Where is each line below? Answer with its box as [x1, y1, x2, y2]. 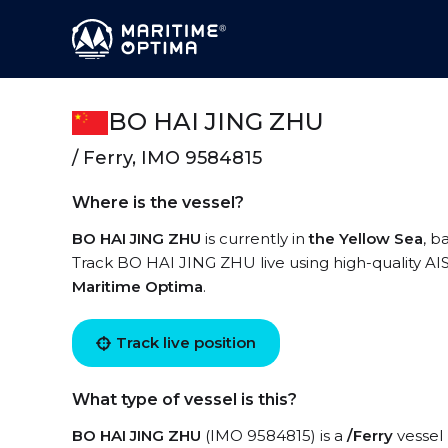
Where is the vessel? [72, 193, 244, 212]
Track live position [116, 333, 256, 352]
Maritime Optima [72, 277, 203, 296]
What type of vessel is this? [72, 390, 297, 409]
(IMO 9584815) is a [201, 426, 347, 445]
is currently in [201, 229, 309, 248]
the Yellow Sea [309, 229, 423, 248]
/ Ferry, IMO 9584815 [72, 147, 262, 169]
